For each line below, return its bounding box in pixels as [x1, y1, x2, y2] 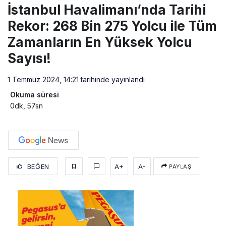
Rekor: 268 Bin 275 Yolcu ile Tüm [8, 18, 217, 34]
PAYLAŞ [167, 163, 192, 171]
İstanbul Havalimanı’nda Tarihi [8, 2, 206, 18]
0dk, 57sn [10, 101, 43, 110]
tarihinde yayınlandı [79, 75, 145, 84]
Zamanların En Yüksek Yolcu [8, 34, 192, 50]
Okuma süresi [10, 90, 59, 99]
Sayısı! [8, 50, 51, 67]
